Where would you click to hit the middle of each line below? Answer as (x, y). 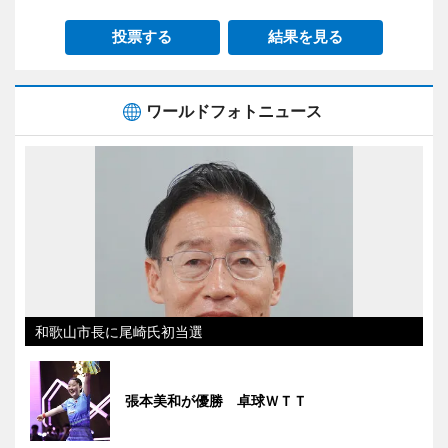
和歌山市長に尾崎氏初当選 (119, 331)
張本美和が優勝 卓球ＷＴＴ (216, 400)
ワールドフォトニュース (234, 110)
